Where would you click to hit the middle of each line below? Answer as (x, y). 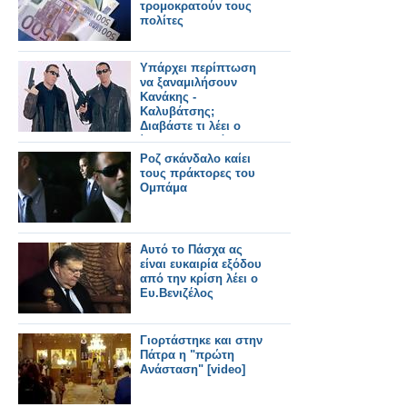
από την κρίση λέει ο (199, 278)
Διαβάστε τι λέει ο (190, 126)
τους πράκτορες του (198, 173)
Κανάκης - (168, 97)
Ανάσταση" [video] (193, 369)
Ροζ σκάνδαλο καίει (195, 159)
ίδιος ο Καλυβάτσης (197, 140)
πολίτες (162, 20)
